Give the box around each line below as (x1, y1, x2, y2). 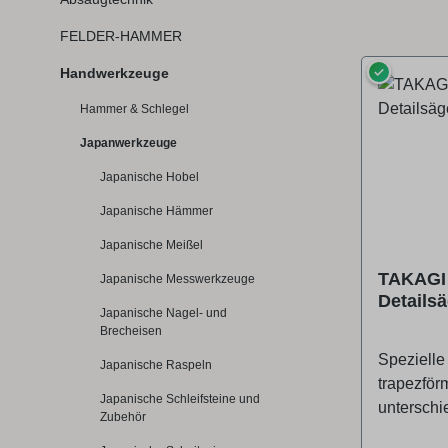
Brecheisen (100, 324, 162, 339)
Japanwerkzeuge (80, 136, 177, 151)
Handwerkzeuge (60, 65, 169, 82)
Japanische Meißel (100, 238, 203, 253)
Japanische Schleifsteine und (100, 392, 260, 407)
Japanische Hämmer (100, 204, 213, 219)
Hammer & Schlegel (80, 102, 189, 117)
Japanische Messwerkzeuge (100, 272, 255, 287)
